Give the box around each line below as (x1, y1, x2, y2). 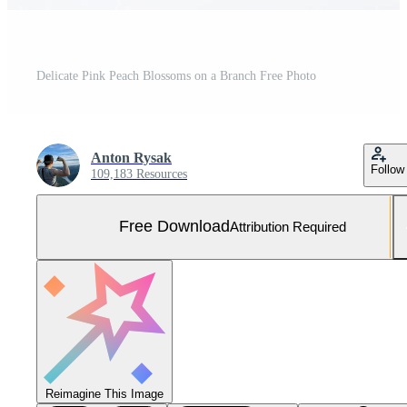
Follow (371, 162, 404, 176)
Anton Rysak (91, 149, 172, 165)
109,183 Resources (91, 166, 187, 181)
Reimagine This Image (45, 386, 164, 401)
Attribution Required (230, 219, 346, 235)
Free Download (119, 217, 230, 236)
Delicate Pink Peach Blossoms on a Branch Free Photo (36, 68, 316, 83)
